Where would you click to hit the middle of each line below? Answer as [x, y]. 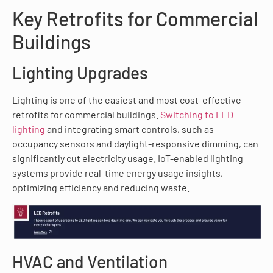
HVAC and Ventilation [90, 261]
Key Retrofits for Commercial [135, 18]
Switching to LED [197, 114]
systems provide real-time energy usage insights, [118, 172]
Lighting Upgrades [80, 72]
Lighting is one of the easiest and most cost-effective [127, 99]
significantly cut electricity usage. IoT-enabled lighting [128, 158]
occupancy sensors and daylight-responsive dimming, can [135, 143]
